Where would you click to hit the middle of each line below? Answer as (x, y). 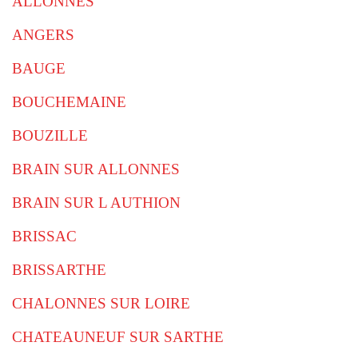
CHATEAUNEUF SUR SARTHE (118, 337)
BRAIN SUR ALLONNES (96, 169)
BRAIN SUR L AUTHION (96, 203)
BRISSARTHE (59, 270)
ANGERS (43, 35)
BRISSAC (44, 236)
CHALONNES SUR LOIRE (101, 303)
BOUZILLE (50, 135)
